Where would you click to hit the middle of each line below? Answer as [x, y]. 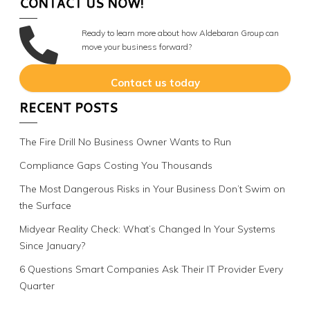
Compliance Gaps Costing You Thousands [116, 166]
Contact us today [155, 83]
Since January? [52, 246]
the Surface [45, 206]
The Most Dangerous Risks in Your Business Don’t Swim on [152, 189]
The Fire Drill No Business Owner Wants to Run [125, 142]
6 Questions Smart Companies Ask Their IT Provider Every [151, 270]
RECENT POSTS [69, 108]
